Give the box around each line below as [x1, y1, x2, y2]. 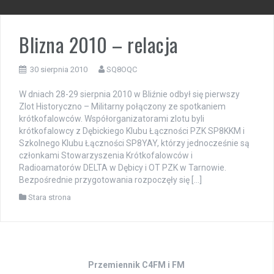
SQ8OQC [106, 65, 137, 75]
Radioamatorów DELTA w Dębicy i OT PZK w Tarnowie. [19, 163, 234, 173]
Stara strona [28, 193, 71, 202]
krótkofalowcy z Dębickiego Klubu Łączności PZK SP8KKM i [19, 126, 245, 136]
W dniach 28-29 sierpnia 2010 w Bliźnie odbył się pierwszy [19, 89, 240, 100]
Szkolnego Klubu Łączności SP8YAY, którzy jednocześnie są [19, 138, 250, 149]
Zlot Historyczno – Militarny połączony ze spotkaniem [19, 102, 226, 112]
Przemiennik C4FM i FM [88, 260, 185, 270]
